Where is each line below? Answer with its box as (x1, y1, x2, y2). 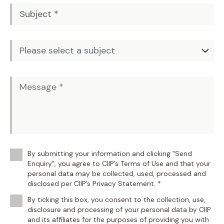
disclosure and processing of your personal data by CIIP (27, 205, 211, 214)
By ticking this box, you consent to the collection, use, (27, 195, 205, 204)
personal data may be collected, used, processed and (27, 169, 206, 178)
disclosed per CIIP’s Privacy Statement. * (27, 179, 161, 188)
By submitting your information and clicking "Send (27, 149, 192, 158)
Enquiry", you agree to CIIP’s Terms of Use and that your (27, 159, 210, 168)
